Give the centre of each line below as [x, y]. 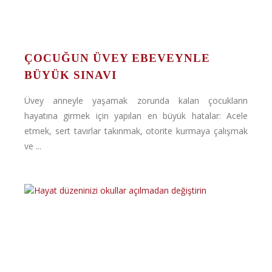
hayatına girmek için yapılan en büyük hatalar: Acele [136, 116]
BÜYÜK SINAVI [70, 75]
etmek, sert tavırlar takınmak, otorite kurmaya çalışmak [136, 131]
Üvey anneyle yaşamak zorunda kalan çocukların [136, 100]
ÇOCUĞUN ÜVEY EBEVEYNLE [117, 58]
